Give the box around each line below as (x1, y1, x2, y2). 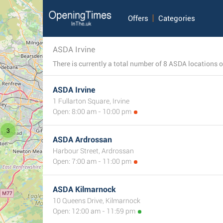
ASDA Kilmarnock (53, 185, 116, 194)
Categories (158, 14, 196, 23)
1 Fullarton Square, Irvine (53, 97, 129, 105)
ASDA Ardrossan (53, 135, 112, 144)
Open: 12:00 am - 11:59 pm (53, 207, 135, 215)
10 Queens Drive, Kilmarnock (53, 197, 140, 205)
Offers (128, 14, 149, 23)
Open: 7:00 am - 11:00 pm (53, 157, 131, 165)
